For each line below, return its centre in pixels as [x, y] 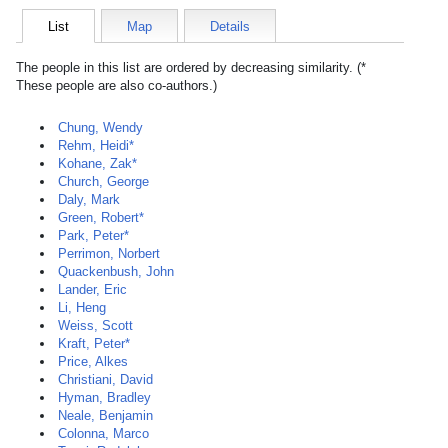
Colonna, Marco [103, 433]
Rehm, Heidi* [96, 145]
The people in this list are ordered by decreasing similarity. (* [191, 67]
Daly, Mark [89, 199]
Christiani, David [105, 379]
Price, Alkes [93, 361]
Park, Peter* [93, 235]
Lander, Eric [92, 289]
